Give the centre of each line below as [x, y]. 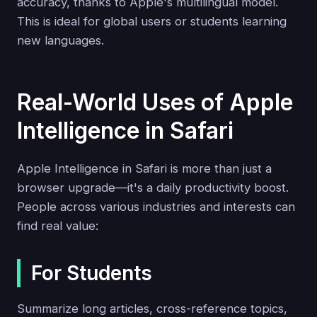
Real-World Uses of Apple [155, 103]
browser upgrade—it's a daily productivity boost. [153, 187]
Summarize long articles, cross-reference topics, [152, 308]
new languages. [60, 40]
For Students [92, 273]
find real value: [58, 225]
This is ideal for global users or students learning [152, 21]
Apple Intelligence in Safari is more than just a [144, 168]
